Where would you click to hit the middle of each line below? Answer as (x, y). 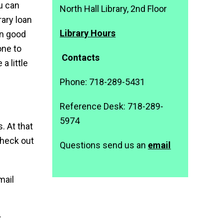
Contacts (80, 57)
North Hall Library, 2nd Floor (113, 9)
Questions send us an (104, 145)
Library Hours (88, 33)
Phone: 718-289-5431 (103, 82)
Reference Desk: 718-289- (112, 106)
